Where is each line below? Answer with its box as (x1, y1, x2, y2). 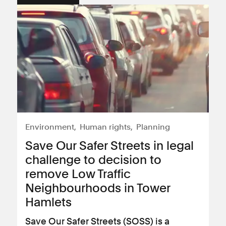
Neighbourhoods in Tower (25, 181, 170, 195)
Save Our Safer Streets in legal (25, 138, 194, 153)
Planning (136, 122, 170, 132)
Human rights (80, 122, 131, 132)
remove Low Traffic (25, 166, 131, 181)
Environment (25, 122, 74, 132)
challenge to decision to (25, 152, 161, 167)
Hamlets (25, 195, 72, 209)
